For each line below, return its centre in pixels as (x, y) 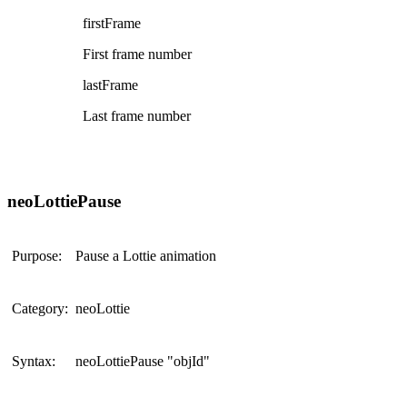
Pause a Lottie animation (146, 255)
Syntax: (34, 361)
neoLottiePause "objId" (143, 361)
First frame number (137, 55)
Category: (40, 308)
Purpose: (37, 255)
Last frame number (137, 116)
